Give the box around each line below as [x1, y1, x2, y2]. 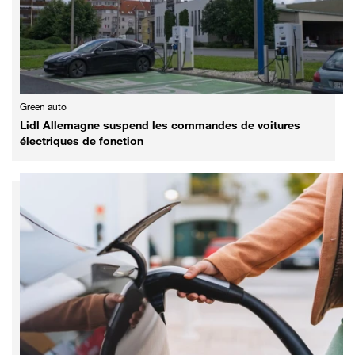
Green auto [20, 100, 67, 113]
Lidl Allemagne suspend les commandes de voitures [20, 117, 300, 132]
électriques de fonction [20, 133, 143, 147]
